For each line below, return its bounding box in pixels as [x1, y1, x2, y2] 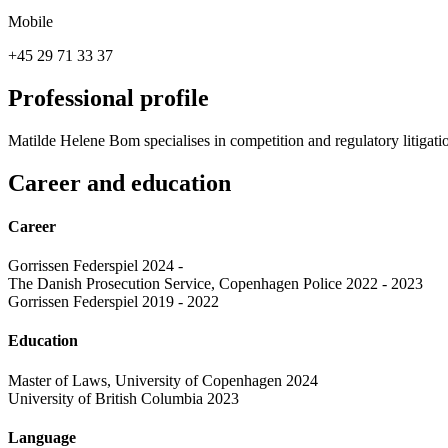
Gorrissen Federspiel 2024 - [8, 257, 183, 275]
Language [8, 428, 76, 446]
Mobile [8, 12, 53, 30]
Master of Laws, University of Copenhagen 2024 [8, 371, 318, 389]
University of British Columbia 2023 [8, 389, 239, 407]
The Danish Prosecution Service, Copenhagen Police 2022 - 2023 [8, 275, 423, 293]
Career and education [8, 169, 231, 196]
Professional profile [8, 84, 209, 111]
